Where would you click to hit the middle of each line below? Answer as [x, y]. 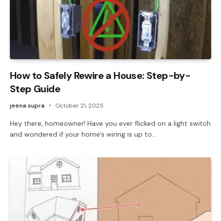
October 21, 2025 [79, 105]
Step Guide [35, 89]
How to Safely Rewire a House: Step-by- [100, 75]
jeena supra [27, 105]
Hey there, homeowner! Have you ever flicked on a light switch [110, 123]
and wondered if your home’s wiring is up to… [83, 134]
